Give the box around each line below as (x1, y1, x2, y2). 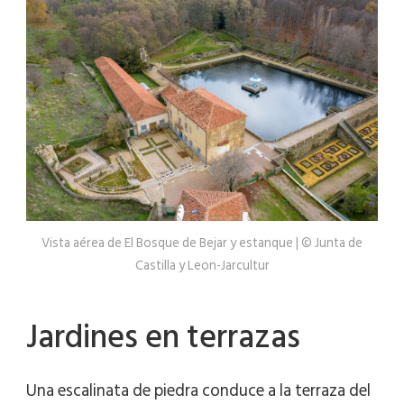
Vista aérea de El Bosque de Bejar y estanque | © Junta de (41, 232, 363, 253)
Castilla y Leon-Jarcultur (134, 254, 270, 276)
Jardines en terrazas (26, 310, 300, 363)
